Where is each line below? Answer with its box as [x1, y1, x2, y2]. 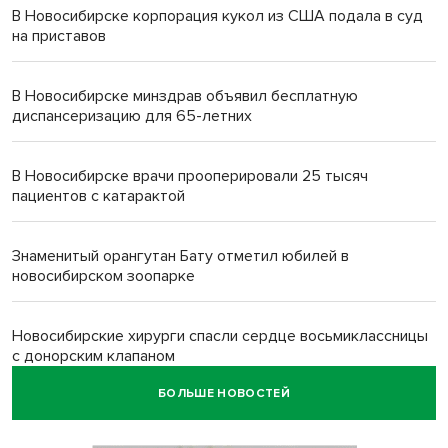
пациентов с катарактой [12, 186, 185, 207]
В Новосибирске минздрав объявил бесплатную [12, 86, 358, 107]
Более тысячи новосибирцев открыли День [12, 406, 325, 427]
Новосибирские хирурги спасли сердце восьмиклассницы [12, 326, 428, 347]
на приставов [12, 26, 106, 47]
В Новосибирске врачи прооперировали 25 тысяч [12, 166, 368, 187]
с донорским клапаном [12, 346, 175, 367]
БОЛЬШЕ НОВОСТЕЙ [157, 385, 291, 401]
